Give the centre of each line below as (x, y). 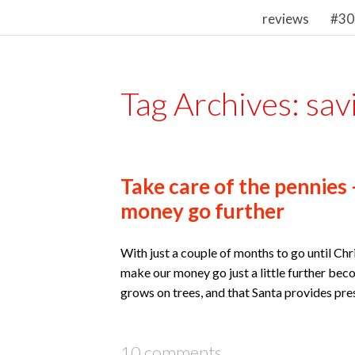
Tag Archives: (213, 104)
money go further (202, 210)
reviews (285, 19)
